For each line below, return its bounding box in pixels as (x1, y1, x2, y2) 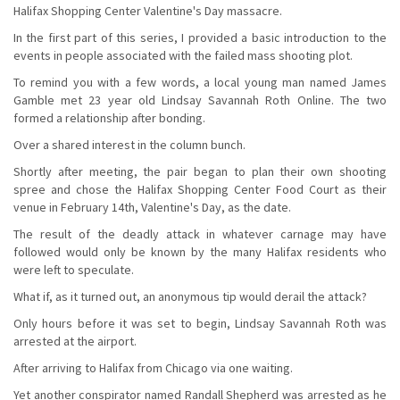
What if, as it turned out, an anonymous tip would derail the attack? (13, 287, 367, 304)
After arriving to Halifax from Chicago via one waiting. (13, 359, 293, 376)
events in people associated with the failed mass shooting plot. (13, 46, 353, 63)
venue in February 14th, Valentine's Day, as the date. (13, 198, 291, 215)
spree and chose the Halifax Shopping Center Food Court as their (13, 180, 387, 197)
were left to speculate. (13, 261, 134, 278)
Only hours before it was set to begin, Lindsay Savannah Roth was (13, 314, 387, 331)
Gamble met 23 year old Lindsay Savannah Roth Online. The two (13, 91, 387, 108)
